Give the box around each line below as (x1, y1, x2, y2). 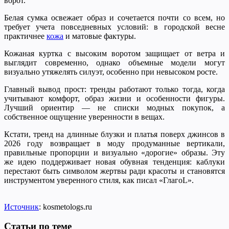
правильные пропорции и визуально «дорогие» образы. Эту (4, 148, 225, 157)
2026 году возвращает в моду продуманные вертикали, (4, 139, 225, 148)
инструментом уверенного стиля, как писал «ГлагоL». (4, 175, 194, 185)
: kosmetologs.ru (39, 202, 92, 211)
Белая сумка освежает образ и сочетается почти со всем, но (4, 13, 225, 22)
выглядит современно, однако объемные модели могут (4, 58, 225, 67)
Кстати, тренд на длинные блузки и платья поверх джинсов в (4, 129, 225, 139)
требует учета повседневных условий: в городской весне (4, 22, 225, 31)
